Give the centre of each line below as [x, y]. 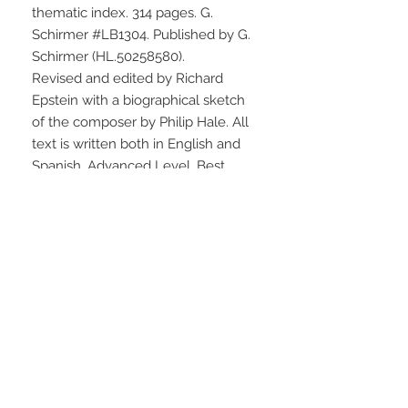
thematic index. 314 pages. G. [122, 13]
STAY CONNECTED [146, 314]
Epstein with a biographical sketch [138, 101]
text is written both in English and [136, 144]
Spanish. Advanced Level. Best [128, 166]
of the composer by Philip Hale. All [140, 122]
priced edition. [76, 188]
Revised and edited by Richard [127, 79]
